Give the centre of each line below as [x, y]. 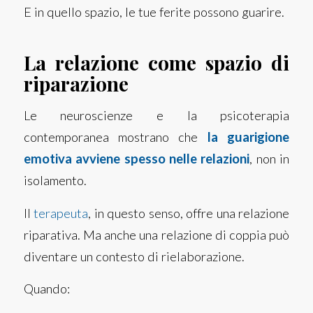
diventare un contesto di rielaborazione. [134, 256]
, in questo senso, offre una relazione [189, 213]
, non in [270, 159]
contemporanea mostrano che [115, 137]
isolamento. [55, 181]
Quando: [46, 289]
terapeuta [61, 213]
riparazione [76, 83]
